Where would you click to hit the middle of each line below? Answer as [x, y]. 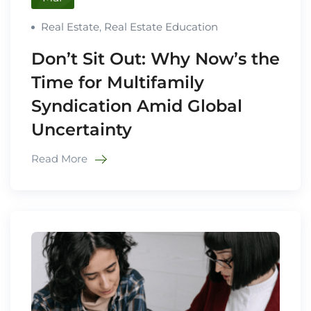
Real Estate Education [161, 26]
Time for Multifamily [118, 82]
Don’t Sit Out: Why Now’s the [155, 58]
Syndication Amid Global [137, 106]
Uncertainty [82, 129]
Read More [61, 158]
